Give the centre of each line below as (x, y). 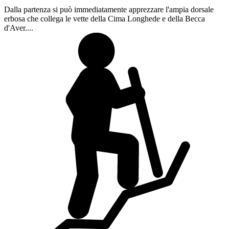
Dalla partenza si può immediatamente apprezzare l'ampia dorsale (109, 10)
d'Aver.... (19, 28)
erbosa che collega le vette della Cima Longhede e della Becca (105, 19)
